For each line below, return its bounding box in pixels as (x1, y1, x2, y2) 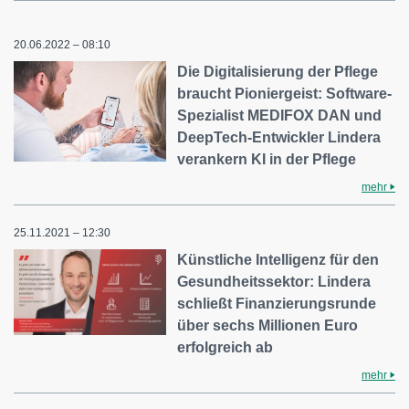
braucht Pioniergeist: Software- (177, 86, 393, 101)
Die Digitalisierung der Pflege (177, 64, 379, 79)
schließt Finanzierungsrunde (177, 296, 377, 311)
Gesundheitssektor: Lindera (177, 274, 372, 289)
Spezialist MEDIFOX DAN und (177, 108, 383, 123)
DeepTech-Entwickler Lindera (177, 130, 382, 145)
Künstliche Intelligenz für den (177, 252, 380, 267)
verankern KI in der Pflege (177, 152, 357, 167)
